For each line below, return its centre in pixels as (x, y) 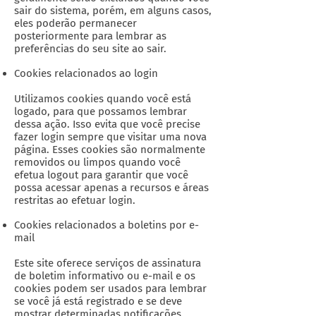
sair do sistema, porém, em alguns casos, (113, 11)
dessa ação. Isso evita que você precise (107, 124)
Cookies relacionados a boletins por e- (107, 225)
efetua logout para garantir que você (101, 175)
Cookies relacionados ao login (86, 73)
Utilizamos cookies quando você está (103, 99)
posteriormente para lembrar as (90, 36)
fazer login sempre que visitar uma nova (110, 137)
